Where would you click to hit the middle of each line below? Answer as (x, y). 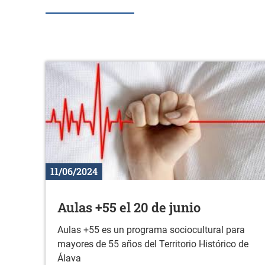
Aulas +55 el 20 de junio (129, 208)
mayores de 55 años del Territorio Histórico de (153, 244)
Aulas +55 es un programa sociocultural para (151, 230)
